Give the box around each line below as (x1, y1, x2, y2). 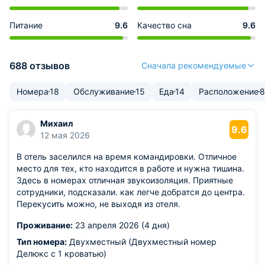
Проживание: (17, 220, 73, 230)
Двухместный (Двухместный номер (67, 237, 216, 247)
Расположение (199, 86, 258, 96)
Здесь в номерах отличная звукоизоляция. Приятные (17, 175, 233, 185)
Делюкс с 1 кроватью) (17, 248, 106, 258)
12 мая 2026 (40, 130, 90, 140)
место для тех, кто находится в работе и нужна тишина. (17, 163, 244, 173)
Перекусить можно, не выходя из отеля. (17, 199, 180, 209)
